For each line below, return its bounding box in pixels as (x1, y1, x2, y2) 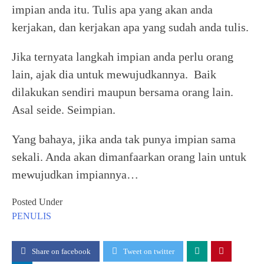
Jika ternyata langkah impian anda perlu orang (12, 50, 233, 63)
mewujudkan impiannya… (12, 168, 138, 181)
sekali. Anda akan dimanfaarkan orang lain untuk (12, 150, 246, 163)
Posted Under (12, 197, 62, 207)
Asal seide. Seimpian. (12, 103, 115, 116)
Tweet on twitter (123, 247, 174, 256)
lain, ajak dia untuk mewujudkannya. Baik (12, 68, 216, 81)
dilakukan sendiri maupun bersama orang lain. (12, 85, 233, 98)
